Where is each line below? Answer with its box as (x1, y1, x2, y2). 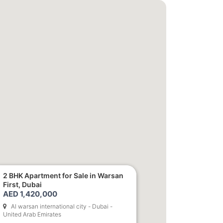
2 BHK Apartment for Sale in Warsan (3, 171, 123, 180)
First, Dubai (3, 180, 42, 189)
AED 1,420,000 (3, 189, 57, 199)
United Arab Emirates (3, 210, 61, 218)
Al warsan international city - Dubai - (11, 202, 112, 210)
